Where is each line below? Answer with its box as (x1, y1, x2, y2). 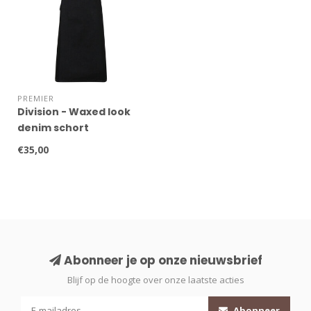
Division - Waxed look (17, 105, 131, 119)
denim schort (17, 121, 89, 135)
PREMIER (17, 93, 54, 104)
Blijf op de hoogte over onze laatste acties (67, 274, 244, 287)
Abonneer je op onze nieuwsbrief (60, 252, 262, 269)
